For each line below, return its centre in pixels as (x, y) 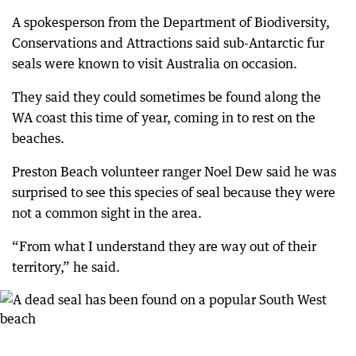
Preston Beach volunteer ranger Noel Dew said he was (174, 172)
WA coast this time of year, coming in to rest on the (164, 118)
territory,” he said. (66, 267)
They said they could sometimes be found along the (166, 97)
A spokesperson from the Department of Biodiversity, (171, 22)
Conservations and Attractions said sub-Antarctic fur (168, 43)
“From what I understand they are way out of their (164, 246)
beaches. (38, 138)
